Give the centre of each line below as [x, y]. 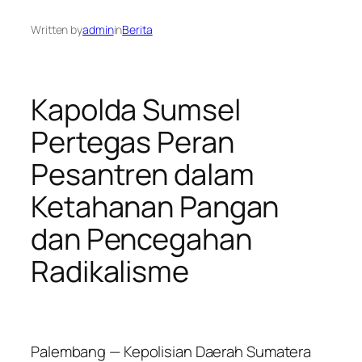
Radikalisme [110, 271]
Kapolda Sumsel [136, 109]
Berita [137, 30]
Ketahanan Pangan [155, 206]
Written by [57, 30]
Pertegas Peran [133, 141]
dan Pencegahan [141, 238]
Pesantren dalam [143, 174]
